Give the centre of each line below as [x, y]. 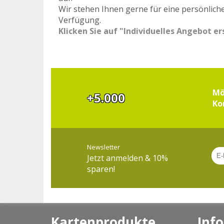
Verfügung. [80, 20]
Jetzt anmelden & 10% [127, 158]
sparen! [101, 169]
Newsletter [103, 147]
